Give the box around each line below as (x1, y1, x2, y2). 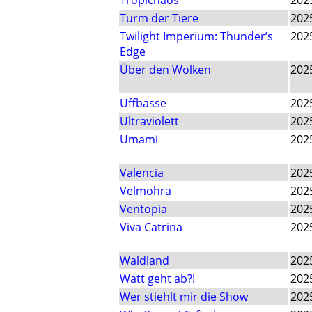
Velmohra (120, 183, 171, 199)
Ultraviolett (120, 114, 179, 130)
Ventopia (120, 201, 167, 217)
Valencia (120, 165, 164, 181)
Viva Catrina (120, 219, 182, 235)
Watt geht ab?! (120, 271, 195, 287)
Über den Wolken (120, 62, 211, 78)
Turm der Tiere (120, 10, 198, 26)
